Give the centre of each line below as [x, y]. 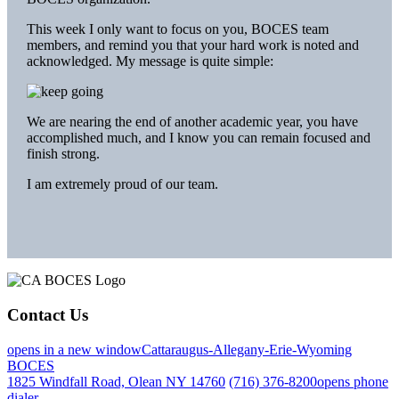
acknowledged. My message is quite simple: [150, 61]
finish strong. [63, 154]
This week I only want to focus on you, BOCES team [177, 29]
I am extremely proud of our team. [122, 184]
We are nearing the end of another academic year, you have [192, 122]
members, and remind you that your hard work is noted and [192, 45]
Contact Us [48, 314]
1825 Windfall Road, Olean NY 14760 [116, 381]
